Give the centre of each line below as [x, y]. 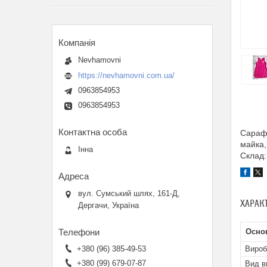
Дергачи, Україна [108, 205]
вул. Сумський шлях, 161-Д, [129, 193]
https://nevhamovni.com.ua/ [126, 75]
